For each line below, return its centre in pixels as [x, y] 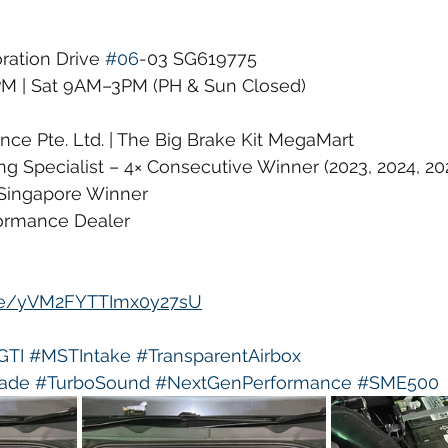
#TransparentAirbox [218, 355]
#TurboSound [92, 382]
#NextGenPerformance [253, 382]
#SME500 [398, 382]
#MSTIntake [80, 355]
